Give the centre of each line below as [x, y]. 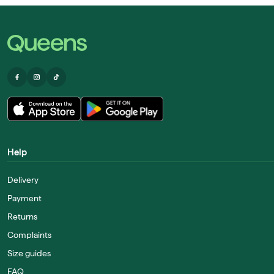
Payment [24, 198]
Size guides [29, 253]
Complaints [29, 235]
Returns [22, 217]
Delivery [23, 180]
